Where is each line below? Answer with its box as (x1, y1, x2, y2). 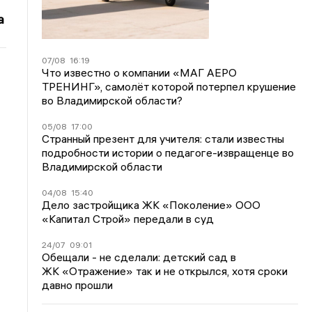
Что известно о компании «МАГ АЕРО (42, 65, 237, 79)
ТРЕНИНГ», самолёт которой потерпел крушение (42, 79, 297, 93)
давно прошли (42, 278, 114, 292)
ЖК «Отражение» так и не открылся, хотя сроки (42, 264, 288, 278)
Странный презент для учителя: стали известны (42, 132, 285, 146)
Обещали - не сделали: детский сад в (42, 250, 237, 264)
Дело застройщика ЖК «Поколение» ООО (42, 198, 261, 212)
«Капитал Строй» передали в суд (42, 212, 214, 226)
